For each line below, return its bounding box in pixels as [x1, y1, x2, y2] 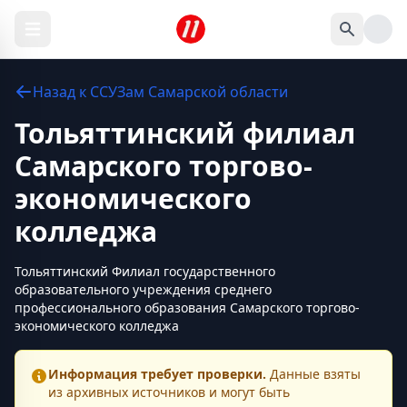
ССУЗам [90, 82, 144, 102]
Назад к [33, 82, 90, 102]
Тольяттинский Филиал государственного [15, 263, 275, 280]
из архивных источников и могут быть [48, 383, 290, 401]
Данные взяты [266, 365, 361, 382]
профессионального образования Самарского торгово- [15, 299, 360, 316]
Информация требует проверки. [48, 365, 266, 382]
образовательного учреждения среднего [15, 281, 272, 298]
